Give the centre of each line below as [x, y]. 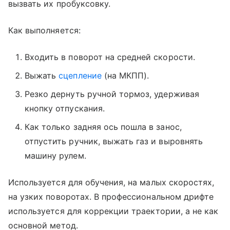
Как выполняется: [44, 30]
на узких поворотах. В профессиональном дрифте [111, 196]
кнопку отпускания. [65, 108]
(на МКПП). [125, 75]
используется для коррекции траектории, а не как [113, 211]
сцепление [80, 75]
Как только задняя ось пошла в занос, [103, 127]
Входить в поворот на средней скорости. [110, 57]
